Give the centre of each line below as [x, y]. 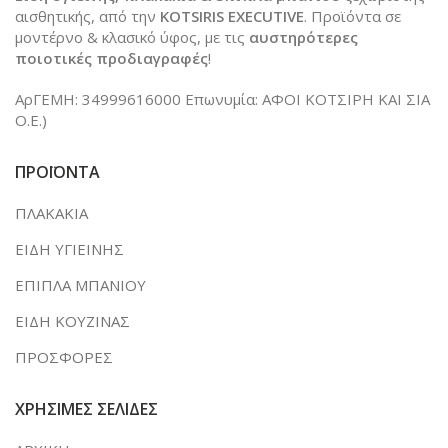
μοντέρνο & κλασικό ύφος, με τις [132, 36]
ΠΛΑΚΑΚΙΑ [51, 212]
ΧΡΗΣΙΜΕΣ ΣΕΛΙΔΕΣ [86, 408]
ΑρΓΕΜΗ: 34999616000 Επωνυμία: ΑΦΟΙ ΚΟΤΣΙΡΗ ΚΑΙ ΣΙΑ [222, 98]
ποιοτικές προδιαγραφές [111, 57]
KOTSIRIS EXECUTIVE [232, 15]
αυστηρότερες [303, 36]
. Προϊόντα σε [352, 15]
